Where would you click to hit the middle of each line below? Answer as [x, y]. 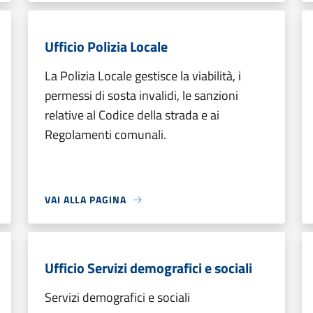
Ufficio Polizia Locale [106, 46]
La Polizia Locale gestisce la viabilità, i [143, 76]
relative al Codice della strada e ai [132, 115]
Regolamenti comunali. [105, 134]
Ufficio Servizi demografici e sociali [148, 268]
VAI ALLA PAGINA [86, 199]
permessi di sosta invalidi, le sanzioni [141, 95]
